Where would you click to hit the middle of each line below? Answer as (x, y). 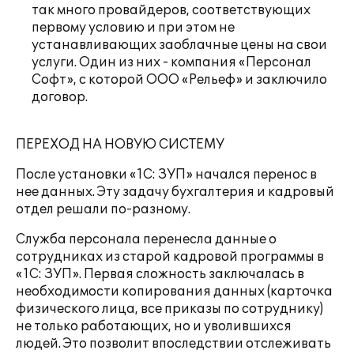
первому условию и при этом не (133, 28)
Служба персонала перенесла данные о (146, 239)
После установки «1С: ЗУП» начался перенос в (166, 175)
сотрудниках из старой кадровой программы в (170, 257)
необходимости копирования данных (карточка (174, 292)
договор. (60, 97)
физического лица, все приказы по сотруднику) (169, 309)
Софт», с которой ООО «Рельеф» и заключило (179, 80)
